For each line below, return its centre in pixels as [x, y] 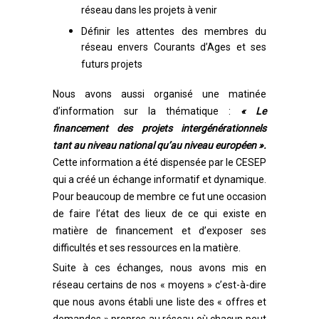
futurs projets [112, 65]
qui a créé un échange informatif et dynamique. [159, 179]
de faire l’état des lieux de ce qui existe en [159, 214]
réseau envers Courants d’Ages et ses [174, 48]
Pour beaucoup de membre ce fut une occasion [159, 197]
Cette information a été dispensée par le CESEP [159, 162]
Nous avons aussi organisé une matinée [159, 94]
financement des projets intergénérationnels [159, 128]
